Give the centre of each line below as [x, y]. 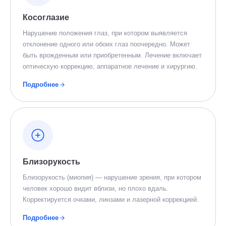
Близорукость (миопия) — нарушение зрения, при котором [112, 177]
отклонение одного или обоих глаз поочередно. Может [106, 44]
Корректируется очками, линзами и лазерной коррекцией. [111, 200]
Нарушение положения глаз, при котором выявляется [105, 33]
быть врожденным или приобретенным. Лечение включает [112, 55]
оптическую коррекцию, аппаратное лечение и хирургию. [110, 66]
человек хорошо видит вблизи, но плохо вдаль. [96, 188]
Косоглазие [46, 17]
